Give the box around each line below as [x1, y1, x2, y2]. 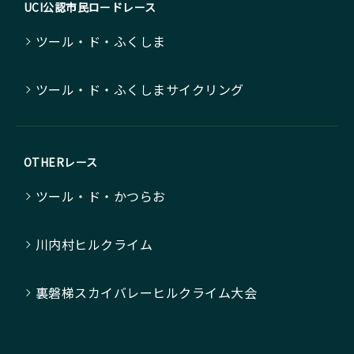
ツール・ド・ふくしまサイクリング [36, 80, 244, 100]
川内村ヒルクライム [36, 235, 153, 254]
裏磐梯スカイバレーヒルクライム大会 [36, 283, 258, 303]
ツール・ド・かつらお [36, 186, 166, 206]
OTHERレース [24, 154, 98, 171]
